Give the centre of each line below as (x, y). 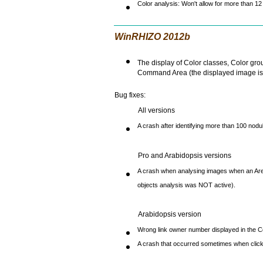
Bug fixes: (130, 95)
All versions (156, 110)
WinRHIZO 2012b (152, 37)
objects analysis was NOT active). (186, 188)
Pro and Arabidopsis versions (184, 155)
